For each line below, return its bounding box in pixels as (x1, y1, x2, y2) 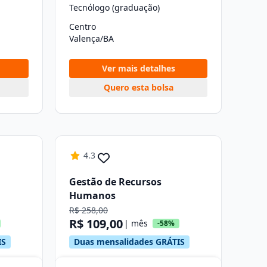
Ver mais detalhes (101, 63, 175, 74)
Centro (69, 21, 96, 32)
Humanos (69, 189, 116, 202)
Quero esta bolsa (103, 82, 173, 93)
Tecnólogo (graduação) (69, 2, 160, 13)
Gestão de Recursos (69, 175, 162, 188)
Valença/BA (69, 33, 114, 44)
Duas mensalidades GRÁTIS (74, 236, 185, 247)
